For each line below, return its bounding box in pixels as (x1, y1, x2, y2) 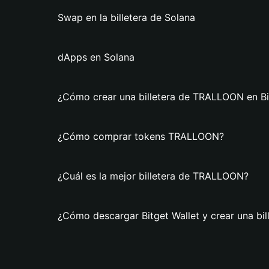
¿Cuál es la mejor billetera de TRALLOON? (58, 170, 249, 182)
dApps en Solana (58, 51, 134, 63)
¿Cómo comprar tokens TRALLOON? (58, 130, 224, 142)
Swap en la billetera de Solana (58, 11, 195, 23)
